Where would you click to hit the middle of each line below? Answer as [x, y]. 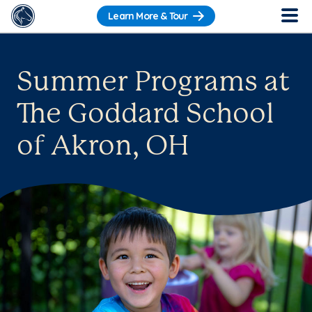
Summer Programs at [154, 83]
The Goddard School [145, 115]
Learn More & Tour [148, 16]
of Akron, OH [103, 147]
